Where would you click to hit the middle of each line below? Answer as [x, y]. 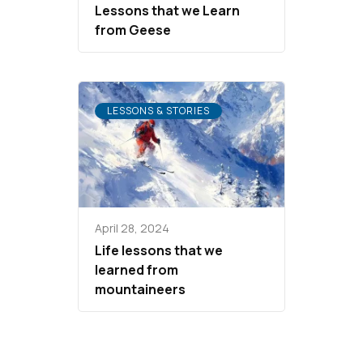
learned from [137, 269]
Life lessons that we [159, 250]
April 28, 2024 [132, 228]
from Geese [133, 30]
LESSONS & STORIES [158, 111]
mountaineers [140, 289]
